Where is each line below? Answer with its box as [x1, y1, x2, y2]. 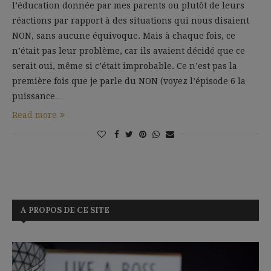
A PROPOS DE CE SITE [21, 204, 109, 215]
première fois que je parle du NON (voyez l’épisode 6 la [12, 76, 246, 86]
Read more [12, 109, 57, 120]
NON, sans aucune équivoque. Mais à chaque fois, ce [12, 30, 235, 41]
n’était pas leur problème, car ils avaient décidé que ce [12, 45, 245, 56]
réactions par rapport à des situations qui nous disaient [12, 15, 249, 25]
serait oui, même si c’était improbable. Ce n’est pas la [12, 60, 237, 71]
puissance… [12, 91, 64, 101]
